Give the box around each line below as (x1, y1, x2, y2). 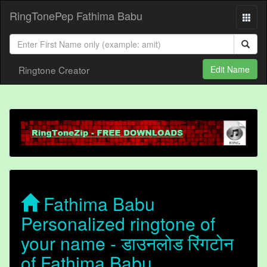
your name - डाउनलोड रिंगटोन (21, 230, 234, 256)
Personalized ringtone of (21, 210, 215, 237)
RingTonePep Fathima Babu (10, 8, 142, 23)
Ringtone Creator (18, 63, 89, 76)
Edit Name (210, 63, 250, 75)
